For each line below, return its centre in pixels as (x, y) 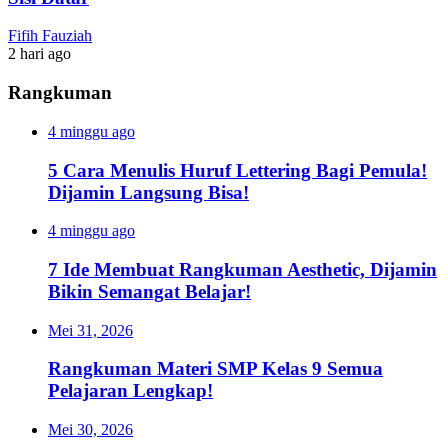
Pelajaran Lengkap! (130, 391)
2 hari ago (39, 54)
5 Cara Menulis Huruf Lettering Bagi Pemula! (237, 170)
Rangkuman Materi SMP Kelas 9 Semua (215, 369)
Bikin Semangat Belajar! (149, 292)
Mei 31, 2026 (90, 330)
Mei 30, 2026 (90, 430)
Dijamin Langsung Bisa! (148, 192)
